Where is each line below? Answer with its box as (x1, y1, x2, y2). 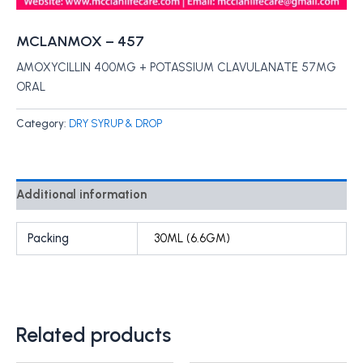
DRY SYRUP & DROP (69, 117, 162, 130)
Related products (16, 322, 171, 347)
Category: (16, 117, 69, 130)
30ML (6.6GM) (153, 231, 230, 246)
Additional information (16, 187, 147, 203)
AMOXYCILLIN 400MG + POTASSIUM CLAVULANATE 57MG (16, 60, 336, 75)
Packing (28, 231, 70, 246)
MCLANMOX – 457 (16, 32, 144, 51)
